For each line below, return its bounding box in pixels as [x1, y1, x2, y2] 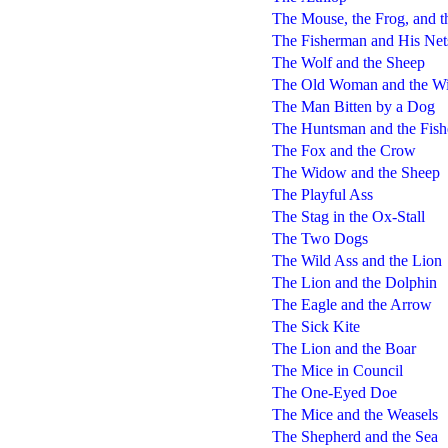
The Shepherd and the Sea [271, 427, 438, 445]
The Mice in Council [271, 361, 403, 379]
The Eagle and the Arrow [271, 295, 432, 313]
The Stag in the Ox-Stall [271, 207, 425, 225]
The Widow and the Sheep [271, 163, 440, 181]
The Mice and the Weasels [271, 405, 438, 423]
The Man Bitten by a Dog [271, 97, 435, 115]
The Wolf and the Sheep [271, 53, 425, 71]
